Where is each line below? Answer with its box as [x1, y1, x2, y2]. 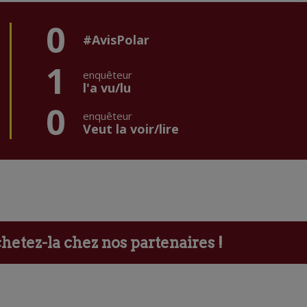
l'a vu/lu [83, 79, 131, 96]
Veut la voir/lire [83, 121, 179, 137]
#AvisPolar [83, 32, 149, 48]
